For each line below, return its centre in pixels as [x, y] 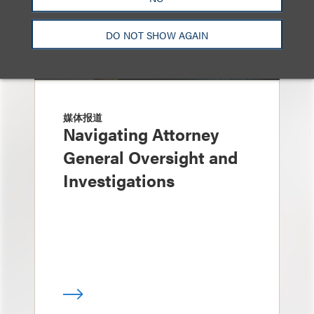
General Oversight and [150, 157]
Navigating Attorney [141, 134]
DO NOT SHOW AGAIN [157, 34]
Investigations [119, 180]
